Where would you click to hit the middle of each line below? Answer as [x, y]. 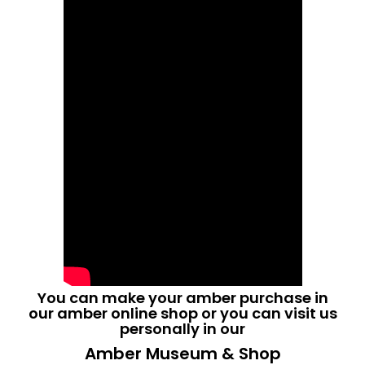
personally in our [182, 328]
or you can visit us [267, 313]
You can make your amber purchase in [182, 297]
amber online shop [127, 313]
